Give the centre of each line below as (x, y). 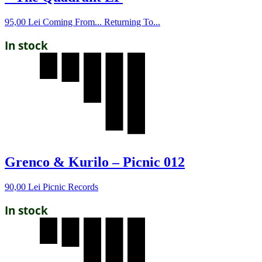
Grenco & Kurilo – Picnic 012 (95, 162)
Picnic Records (70, 187)
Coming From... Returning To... (101, 22)
